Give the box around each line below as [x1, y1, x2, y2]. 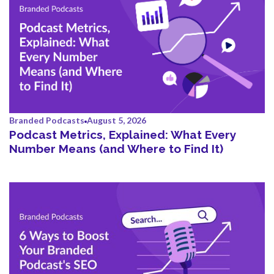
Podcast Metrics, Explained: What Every [9, 128, 236, 142]
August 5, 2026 [87, 115, 146, 126]
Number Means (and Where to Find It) [9, 142, 223, 156]
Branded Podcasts [9, 115, 84, 126]
